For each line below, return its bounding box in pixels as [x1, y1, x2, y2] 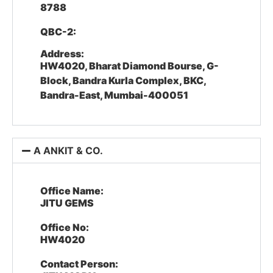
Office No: [40, 221, 89, 233]
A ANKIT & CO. [34, 144, 104, 157]
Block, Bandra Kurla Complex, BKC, [40, 74, 206, 87]
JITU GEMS [40, 197, 94, 209]
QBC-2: [40, 26, 76, 38]
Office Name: [40, 185, 104, 197]
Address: [40, 48, 84, 60]
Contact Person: [40, 258, 118, 270]
